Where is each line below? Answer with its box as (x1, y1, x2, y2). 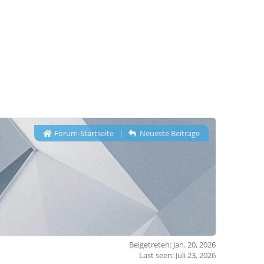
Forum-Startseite (52, 128, 114, 138)
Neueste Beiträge (138, 128, 200, 138)
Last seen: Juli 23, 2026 (139, 250, 216, 260)
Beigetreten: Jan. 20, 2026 (129, 239, 216, 250)
